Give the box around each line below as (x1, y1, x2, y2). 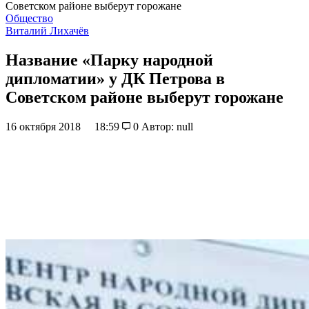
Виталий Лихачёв (6, 25, 89, 37)
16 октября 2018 (6, 120, 83, 132)
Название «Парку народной (6, 50, 213, 69)
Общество (6, 12, 53, 24)
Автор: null (141, 120, 193, 132)
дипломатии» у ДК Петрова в (6, 69, 225, 88)
